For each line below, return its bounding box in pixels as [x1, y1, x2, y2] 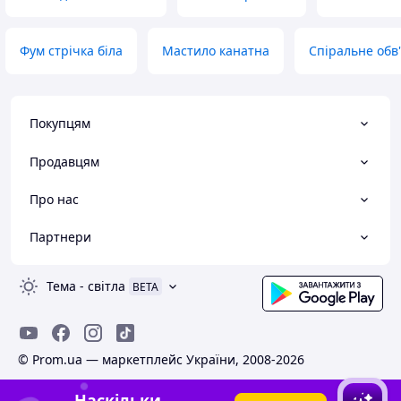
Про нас [30, 190, 79, 208]
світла [88, 277, 125, 294]
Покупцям [30, 115, 90, 132]
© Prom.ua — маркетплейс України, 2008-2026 [18, 351, 304, 368]
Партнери [30, 228, 91, 245]
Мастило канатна [162, 42, 269, 59]
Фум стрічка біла [20, 42, 123, 59]
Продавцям [30, 152, 99, 170]
